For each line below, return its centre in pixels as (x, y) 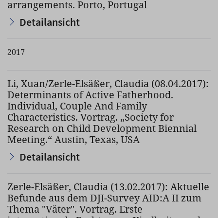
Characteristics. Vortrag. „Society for (91, 117)
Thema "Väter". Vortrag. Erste (75, 209)
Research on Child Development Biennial (102, 128)
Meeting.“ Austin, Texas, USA (73, 139)
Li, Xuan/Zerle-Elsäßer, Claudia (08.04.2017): (108, 83)
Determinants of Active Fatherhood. (90, 95)
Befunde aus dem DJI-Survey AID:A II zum (104, 198)
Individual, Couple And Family (77, 106)
